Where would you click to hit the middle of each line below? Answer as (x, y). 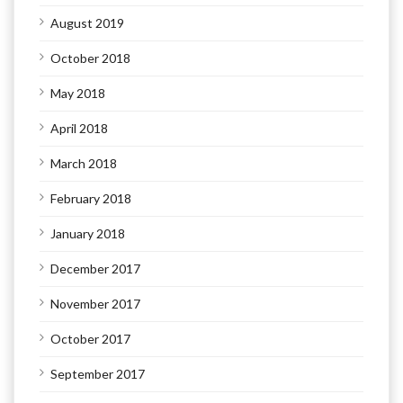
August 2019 (87, 23)
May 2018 (78, 94)
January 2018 (88, 234)
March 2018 (84, 164)
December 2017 (95, 269)
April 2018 (79, 129)
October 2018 (90, 58)
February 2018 (91, 199)
